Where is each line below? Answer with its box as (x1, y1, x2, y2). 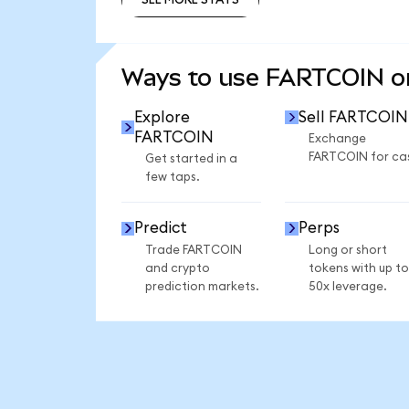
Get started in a (144, 152, 237, 166)
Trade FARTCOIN (144, 243, 242, 257)
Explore (134, 109, 191, 125)
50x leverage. (308, 279, 387, 293)
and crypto (144, 261, 210, 275)
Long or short (308, 243, 387, 257)
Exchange (308, 132, 366, 146)
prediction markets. (144, 279, 259, 293)
